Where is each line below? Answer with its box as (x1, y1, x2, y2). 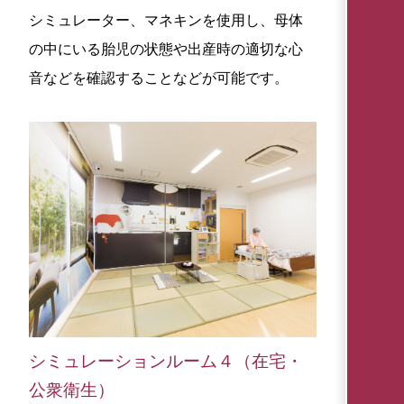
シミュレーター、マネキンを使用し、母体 (29, 12, 303, 28)
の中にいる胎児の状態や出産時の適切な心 (29, 41, 303, 57)
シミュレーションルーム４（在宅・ (29, 351, 303, 371)
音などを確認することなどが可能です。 (29, 69, 289, 86)
